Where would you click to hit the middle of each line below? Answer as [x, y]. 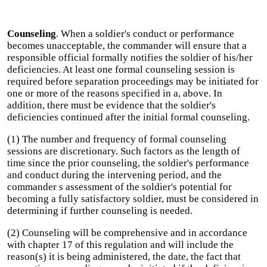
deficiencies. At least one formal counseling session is [121, 69]
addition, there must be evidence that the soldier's [111, 105]
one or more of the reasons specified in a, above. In [115, 93]
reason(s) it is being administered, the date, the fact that [124, 257]
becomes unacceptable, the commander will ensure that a [127, 46]
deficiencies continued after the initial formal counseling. [128, 117]
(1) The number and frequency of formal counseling [117, 139]
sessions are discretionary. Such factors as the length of [124, 151]
